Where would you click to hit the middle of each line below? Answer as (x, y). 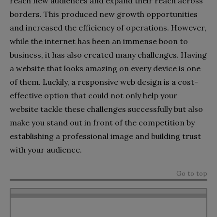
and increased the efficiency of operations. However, (108, 28)
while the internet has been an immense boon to (99, 41)
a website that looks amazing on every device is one (105, 69)
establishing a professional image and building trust (105, 136)
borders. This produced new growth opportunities (104, 14)
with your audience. (46, 150)
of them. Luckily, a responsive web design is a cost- (104, 82)
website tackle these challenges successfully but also (106, 109)
